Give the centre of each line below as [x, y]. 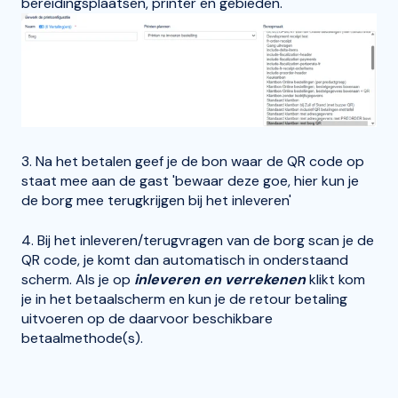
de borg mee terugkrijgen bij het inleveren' [156, 201]
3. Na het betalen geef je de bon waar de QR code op [193, 162]
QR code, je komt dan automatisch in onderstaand [185, 259]
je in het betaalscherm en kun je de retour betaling [184, 298]
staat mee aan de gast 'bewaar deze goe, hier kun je [190, 181]
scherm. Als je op [78, 279]
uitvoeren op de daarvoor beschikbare [147, 318]
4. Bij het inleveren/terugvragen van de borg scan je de [198, 240]
